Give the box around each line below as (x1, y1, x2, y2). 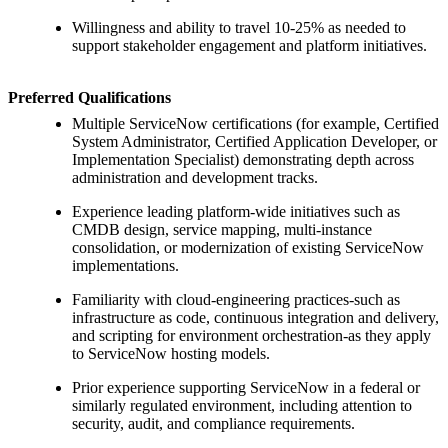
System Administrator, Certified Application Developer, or (72, 133, 437, 151)
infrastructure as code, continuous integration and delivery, (72, 309, 439, 327)
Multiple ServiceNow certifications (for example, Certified (72, 115, 439, 133)
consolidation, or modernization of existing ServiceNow (72, 239, 424, 257)
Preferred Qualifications (8, 89, 171, 107)
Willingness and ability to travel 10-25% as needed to (72, 19, 406, 37)
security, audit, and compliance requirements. (72, 415, 355, 433)
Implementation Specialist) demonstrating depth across (72, 151, 414, 169)
